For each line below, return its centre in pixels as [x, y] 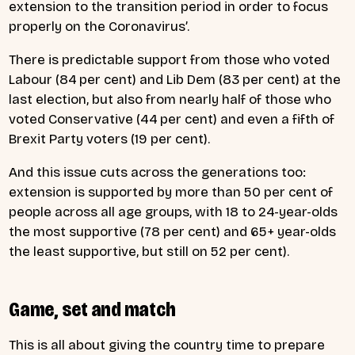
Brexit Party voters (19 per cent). [109, 139]
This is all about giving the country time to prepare [167, 345]
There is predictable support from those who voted [169, 60]
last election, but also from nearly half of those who [170, 100]
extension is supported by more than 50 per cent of [171, 192]
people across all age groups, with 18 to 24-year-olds [173, 212]
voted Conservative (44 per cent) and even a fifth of [172, 120]
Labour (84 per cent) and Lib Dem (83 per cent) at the [175, 80]
